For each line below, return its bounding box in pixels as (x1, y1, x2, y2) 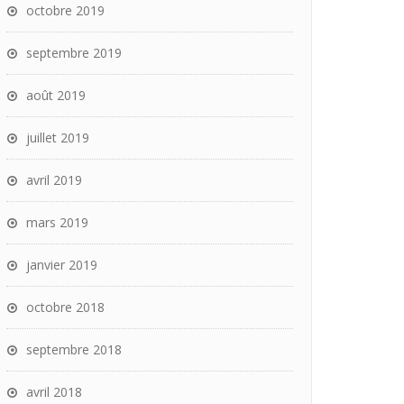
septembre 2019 (26, 44, 122, 61)
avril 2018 (26, 383, 82, 400)
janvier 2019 (26, 256, 97, 273)
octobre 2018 (26, 298, 105, 316)
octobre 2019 (26, 2, 105, 19)
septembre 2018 (26, 341, 122, 358)
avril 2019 (26, 171, 82, 188)
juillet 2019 (26, 129, 89, 146)
